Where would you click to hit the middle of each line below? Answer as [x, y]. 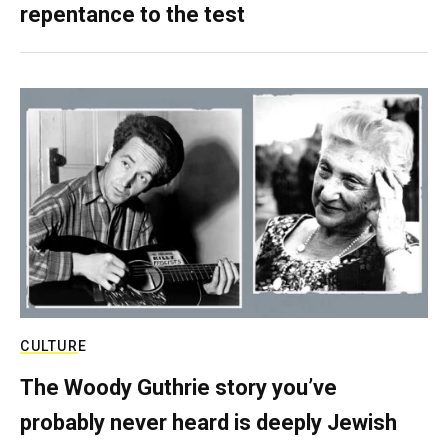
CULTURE [54, 345]
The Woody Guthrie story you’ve [178, 387]
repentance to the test [132, 14]
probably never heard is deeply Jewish [208, 422]
